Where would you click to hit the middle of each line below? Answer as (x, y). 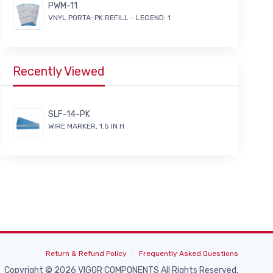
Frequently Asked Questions (189, 253)
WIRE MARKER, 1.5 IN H (86, 126)
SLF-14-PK (69, 115)
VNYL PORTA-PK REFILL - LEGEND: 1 (109, 18)
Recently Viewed (59, 72)
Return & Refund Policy (86, 253)
